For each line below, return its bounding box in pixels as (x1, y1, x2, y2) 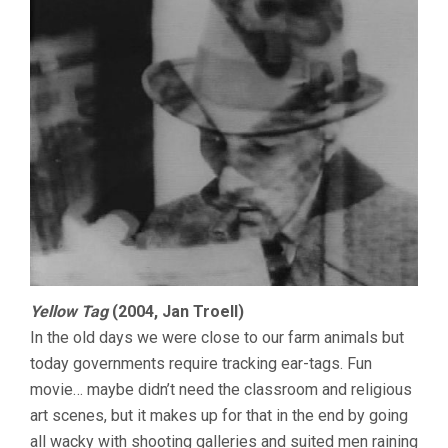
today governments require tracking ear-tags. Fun (30, 354, 372, 374)
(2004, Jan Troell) (108, 302, 244, 322)
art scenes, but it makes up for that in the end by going (30, 406, 408, 426)
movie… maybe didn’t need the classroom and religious (30, 380, 412, 400)
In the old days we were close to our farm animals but (30, 328, 404, 348)
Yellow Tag (30, 302, 108, 322)
